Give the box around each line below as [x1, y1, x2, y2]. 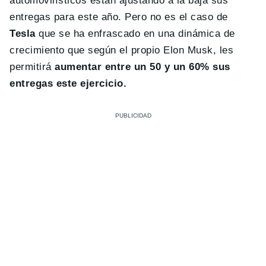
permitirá [9, 61, 55, 72]
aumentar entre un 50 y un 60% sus [55, 61, 230, 72]
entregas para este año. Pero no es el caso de [9, 11, 228, 23]
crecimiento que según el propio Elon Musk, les [9, 44, 234, 56]
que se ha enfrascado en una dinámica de [35, 27, 235, 39]
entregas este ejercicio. [9, 77, 127, 89]
